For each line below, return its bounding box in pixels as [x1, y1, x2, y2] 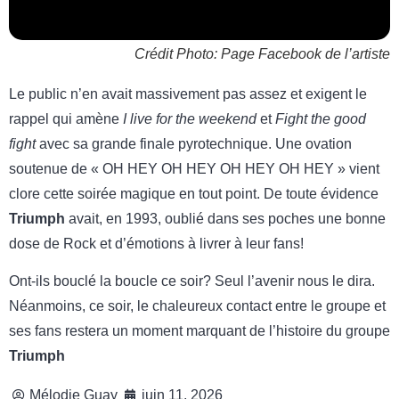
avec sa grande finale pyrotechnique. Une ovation [36, 135, 352, 151]
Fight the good [275, 110, 366, 126]
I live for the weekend [123, 110, 260, 126]
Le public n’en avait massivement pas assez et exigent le [9, 85, 367, 102]
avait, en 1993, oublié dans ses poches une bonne [65, 210, 386, 226]
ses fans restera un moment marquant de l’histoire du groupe [9, 322, 390, 338]
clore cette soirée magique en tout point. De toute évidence [9, 185, 379, 201]
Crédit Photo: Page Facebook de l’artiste [134, 45, 390, 61]
